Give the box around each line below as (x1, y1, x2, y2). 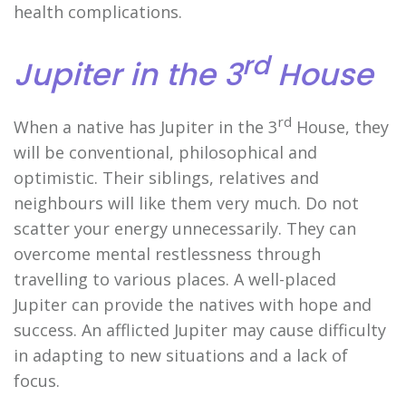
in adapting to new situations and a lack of (14, 343, 348, 366)
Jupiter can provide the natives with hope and (14, 293, 372, 315)
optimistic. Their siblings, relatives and (14, 166, 319, 188)
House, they (292, 115, 389, 138)
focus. (14, 369, 60, 391)
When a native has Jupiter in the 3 (14, 115, 277, 138)
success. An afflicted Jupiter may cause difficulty (14, 318, 386, 341)
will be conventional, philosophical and (14, 140, 317, 163)
